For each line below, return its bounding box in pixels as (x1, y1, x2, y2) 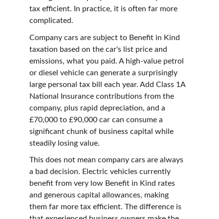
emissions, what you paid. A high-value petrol (29, 57, 186, 65)
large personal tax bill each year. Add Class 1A (29, 80, 187, 88)
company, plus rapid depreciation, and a (29, 104, 167, 112)
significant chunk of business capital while (29, 127, 175, 135)
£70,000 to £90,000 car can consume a (29, 115, 165, 124)
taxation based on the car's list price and (29, 45, 169, 53)
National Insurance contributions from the (29, 92, 176, 100)
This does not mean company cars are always (29, 156, 185, 164)
